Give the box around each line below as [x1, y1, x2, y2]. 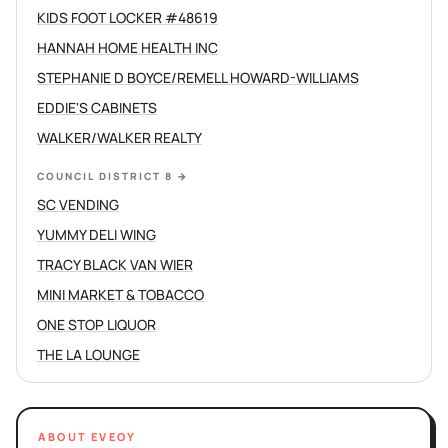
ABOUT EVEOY [38, 429, 137, 444]
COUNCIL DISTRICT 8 [37, 169, 173, 183]
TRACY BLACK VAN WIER [37, 255, 193, 274]
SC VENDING [37, 195, 119, 214]
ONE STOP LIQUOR [37, 315, 156, 334]
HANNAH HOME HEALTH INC [37, 38, 218, 57]
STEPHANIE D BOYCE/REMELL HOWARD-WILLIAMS [37, 68, 359, 87]
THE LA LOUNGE [37, 345, 140, 364]
